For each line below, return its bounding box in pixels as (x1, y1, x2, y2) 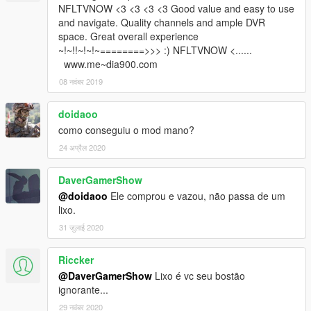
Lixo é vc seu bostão (152, 268, 245, 283)
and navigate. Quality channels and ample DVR (58, 15, 265, 29)
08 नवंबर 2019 (59, 75, 103, 87)
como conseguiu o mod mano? (58, 122, 194, 137)
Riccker (58, 252, 94, 267)
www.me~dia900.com (58, 56, 158, 71)
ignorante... (58, 282, 108, 296)
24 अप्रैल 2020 (59, 141, 106, 153)
